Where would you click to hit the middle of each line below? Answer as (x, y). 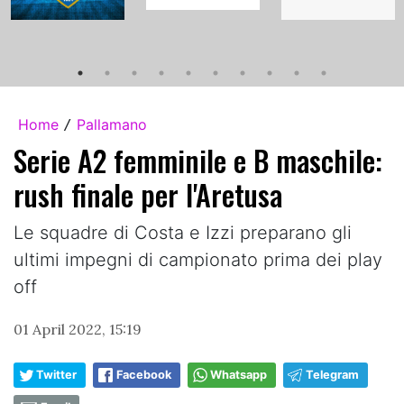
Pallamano (112, 124)
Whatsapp (239, 374)
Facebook (144, 374)
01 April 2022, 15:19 (78, 329)
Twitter (56, 374)
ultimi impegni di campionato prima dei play (198, 259)
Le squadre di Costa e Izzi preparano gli (183, 232)
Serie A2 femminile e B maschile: (198, 160)
